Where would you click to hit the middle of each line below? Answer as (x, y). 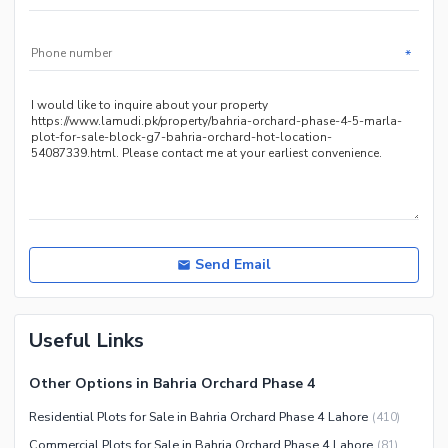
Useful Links (86, 341)
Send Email (233, 265)
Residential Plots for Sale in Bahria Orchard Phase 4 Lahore (198, 417)
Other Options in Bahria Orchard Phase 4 (172, 384)
